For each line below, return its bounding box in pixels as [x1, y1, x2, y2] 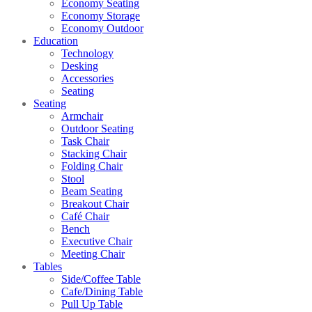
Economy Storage [61, 10, 140, 22]
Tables [33, 260, 62, 273]
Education [33, 35, 78, 47]
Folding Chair [61, 160, 123, 173]
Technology [61, 47, 114, 60]
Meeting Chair [61, 248, 125, 260]
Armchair [61, 110, 103, 123]
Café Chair [61, 210, 109, 223]
